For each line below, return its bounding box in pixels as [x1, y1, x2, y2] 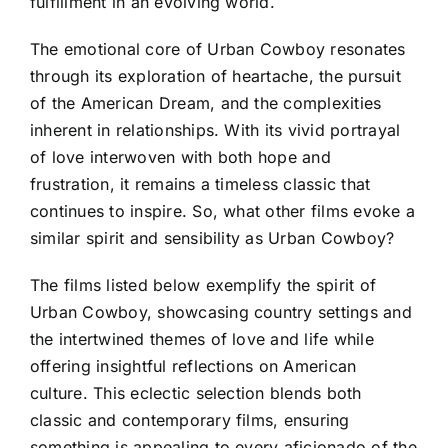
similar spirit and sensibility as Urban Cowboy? [30, 228, 395, 248]
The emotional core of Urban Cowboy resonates [30, 39, 406, 59]
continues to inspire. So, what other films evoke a [30, 201, 415, 221]
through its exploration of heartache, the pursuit [30, 66, 401, 86]
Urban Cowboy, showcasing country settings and [30, 302, 412, 322]
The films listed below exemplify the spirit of [30, 275, 377, 295]
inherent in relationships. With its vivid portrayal [30, 120, 401, 140]
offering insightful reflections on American [30, 356, 357, 376]
